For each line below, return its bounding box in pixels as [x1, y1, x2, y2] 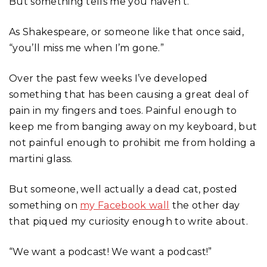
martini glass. [9, 153, 73, 164]
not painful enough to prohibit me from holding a [9, 136, 256, 148]
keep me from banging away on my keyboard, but [9, 120, 257, 132]
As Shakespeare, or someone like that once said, [9, 26, 244, 38]
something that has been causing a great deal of [9, 88, 249, 100]
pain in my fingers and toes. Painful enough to [9, 104, 237, 116]
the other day [169, 199, 240, 211]
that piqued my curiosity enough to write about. [9, 215, 249, 227]
